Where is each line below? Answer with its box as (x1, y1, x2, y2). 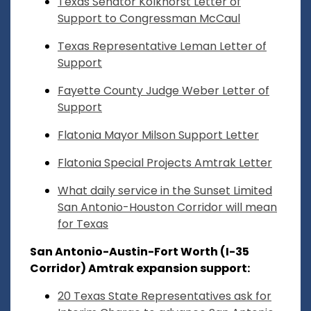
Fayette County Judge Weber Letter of (58, 83, 269, 99)
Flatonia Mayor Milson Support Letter (58, 127, 259, 144)
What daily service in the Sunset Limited (58, 183, 272, 199)
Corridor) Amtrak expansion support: (30, 260, 250, 277)
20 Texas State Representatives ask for (58, 288, 271, 305)
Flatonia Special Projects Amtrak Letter (58, 155, 272, 171)
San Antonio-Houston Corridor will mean (58, 199, 277, 216)
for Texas (58, 216, 108, 233)
